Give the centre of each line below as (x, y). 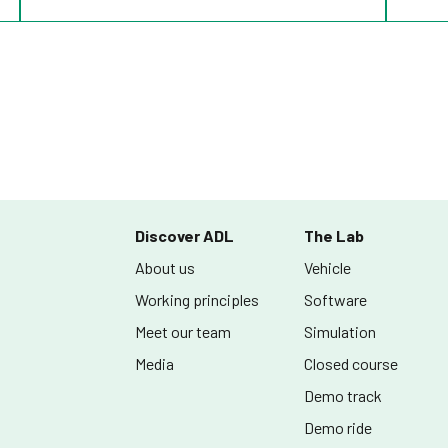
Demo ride (338, 427)
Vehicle (328, 267)
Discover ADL (185, 235)
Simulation (340, 331)
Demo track (343, 395)
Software (336, 299)
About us (165, 267)
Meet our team (183, 331)
